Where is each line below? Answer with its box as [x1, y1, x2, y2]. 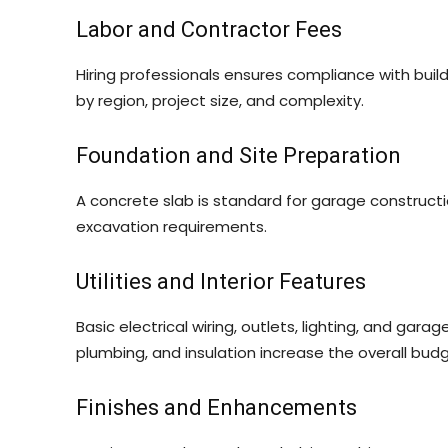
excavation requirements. [76, 216, 267, 237]
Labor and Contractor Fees [76, 17, 342, 42]
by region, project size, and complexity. [76, 90, 364, 111]
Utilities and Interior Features [76, 269, 366, 294]
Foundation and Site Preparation [76, 143, 401, 168]
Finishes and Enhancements [76, 395, 357, 420]
